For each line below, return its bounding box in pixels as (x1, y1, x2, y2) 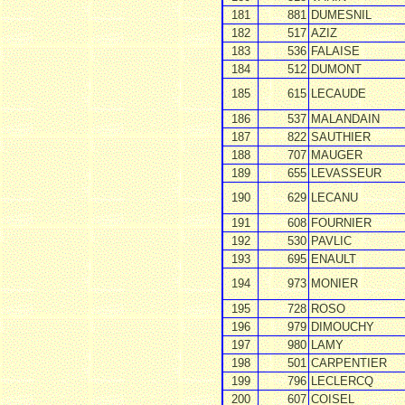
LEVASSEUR (311, 166, 381, 180)
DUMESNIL (311, 8, 372, 22)
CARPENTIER (311, 356, 387, 370)
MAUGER (311, 148, 363, 162)
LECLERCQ (311, 374, 373, 388)
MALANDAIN (311, 112, 380, 126)
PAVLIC (311, 234, 352, 248)
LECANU (311, 191, 358, 204)
